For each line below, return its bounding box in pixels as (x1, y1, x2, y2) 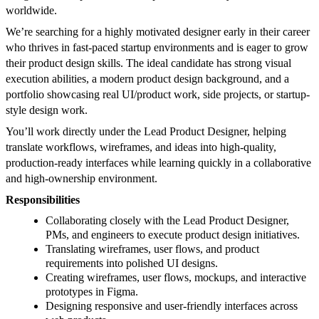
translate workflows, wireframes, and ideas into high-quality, (6, 141, 276, 154)
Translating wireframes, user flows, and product (46, 243, 259, 256)
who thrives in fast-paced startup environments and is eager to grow (6, 41, 308, 54)
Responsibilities (6, 194, 80, 206)
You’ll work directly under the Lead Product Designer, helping (6, 125, 286, 138)
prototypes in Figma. (46, 286, 138, 298)
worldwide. (6, 4, 57, 17)
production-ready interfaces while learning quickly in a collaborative (6, 157, 311, 169)
